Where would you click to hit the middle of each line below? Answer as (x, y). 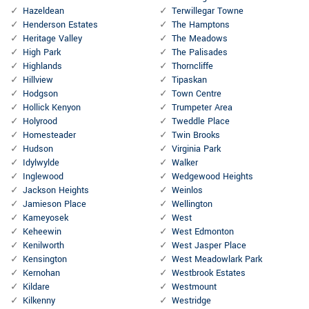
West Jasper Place (209, 246)
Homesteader (49, 136)
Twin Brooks (196, 136)
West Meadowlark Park (217, 260)
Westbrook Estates (209, 273)
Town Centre (197, 94)
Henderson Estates (60, 25)
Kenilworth (43, 246)
